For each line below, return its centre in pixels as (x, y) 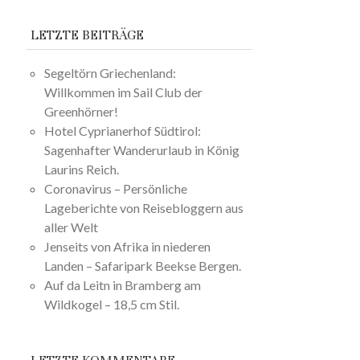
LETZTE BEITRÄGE (87, 35)
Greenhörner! (82, 112)
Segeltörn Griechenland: (110, 73)
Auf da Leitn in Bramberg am (123, 285)
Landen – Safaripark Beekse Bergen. (143, 266)
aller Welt (72, 227)
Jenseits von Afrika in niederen (128, 247)
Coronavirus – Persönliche (116, 189)
